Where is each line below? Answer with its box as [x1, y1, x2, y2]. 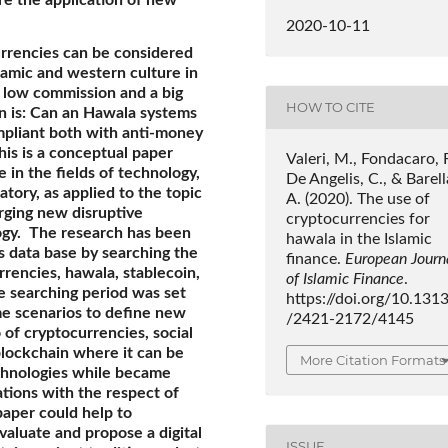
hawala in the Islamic [285, 230, 432, 247]
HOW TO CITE [285, 99, 375, 116]
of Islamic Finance [285, 270, 404, 287]
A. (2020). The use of [285, 190, 430, 207]
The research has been [29, 224, 191, 241]
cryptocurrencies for [285, 210, 430, 227]
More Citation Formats [299, 351, 445, 368]
